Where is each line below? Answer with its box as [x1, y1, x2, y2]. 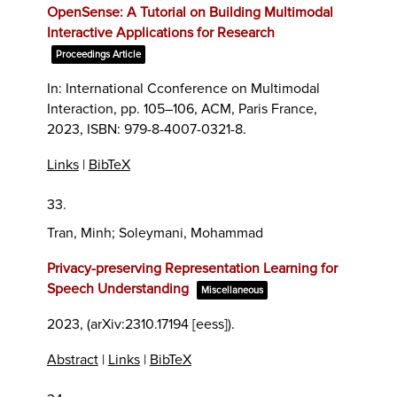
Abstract [46, 350, 98, 369]
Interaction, [46, 99, 121, 118]
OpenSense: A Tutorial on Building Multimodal [46, 3, 333, 21]
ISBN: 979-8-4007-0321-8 [86, 120, 243, 138]
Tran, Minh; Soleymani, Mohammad [46, 223, 263, 242]
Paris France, [237, 99, 317, 118]
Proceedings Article [55, 48, 141, 60]
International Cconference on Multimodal [65, 79, 320, 97]
